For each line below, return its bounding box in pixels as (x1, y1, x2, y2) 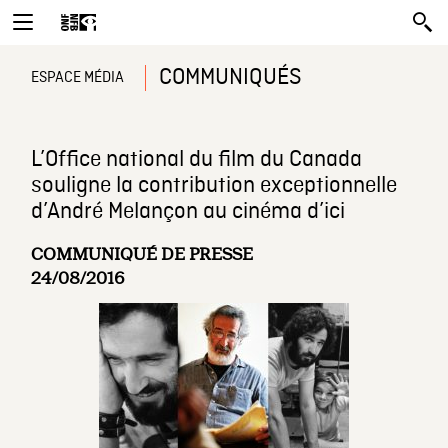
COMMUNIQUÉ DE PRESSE (31, 245, 254, 264)
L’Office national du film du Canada (31, 146, 363, 174)
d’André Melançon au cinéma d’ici (31, 198, 346, 226)
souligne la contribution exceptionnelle (31, 172, 398, 200)
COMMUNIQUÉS (159, 64, 303, 92)
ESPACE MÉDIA (31, 68, 125, 88)
